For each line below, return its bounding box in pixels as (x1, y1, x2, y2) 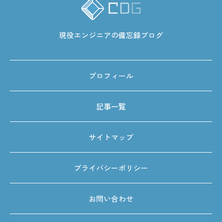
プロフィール (89, 70, 133, 81)
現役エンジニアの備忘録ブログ (59, 29, 163, 40)
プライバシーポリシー (74, 162, 148, 173)
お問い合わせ (89, 193, 133, 204)
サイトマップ (89, 131, 133, 142)
